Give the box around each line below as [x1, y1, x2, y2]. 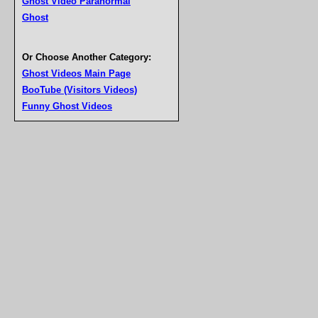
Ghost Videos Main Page [22, 68, 131, 79]
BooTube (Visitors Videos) [22, 84, 137, 95]
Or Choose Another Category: [22, 52, 151, 62]
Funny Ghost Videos [22, 101, 112, 111]
